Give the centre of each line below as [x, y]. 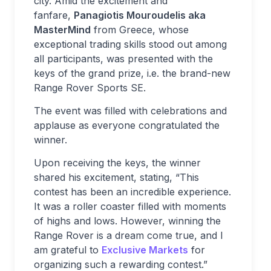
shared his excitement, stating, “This [116, 177]
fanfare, [54, 15]
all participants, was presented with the [123, 58]
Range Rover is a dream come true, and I [129, 235]
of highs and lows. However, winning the [127, 220]
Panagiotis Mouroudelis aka [140, 15]
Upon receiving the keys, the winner [117, 162]
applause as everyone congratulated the [127, 125]
